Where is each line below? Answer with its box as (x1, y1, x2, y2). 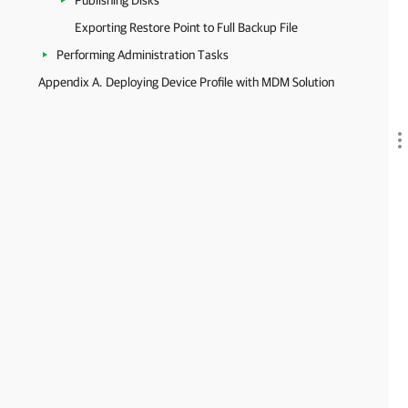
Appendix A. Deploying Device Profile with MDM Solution (38, 75, 334, 89)
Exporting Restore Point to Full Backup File (75, 20, 298, 35)
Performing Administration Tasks (56, 47, 229, 62)
